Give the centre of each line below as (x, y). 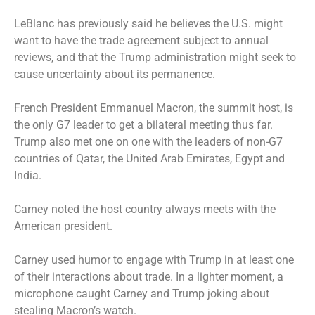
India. (28, 175)
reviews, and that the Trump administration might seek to (155, 57)
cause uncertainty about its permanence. (115, 74)
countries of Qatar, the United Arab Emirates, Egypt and (149, 158)
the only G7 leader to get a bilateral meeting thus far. (143, 124)
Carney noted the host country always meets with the (145, 209)
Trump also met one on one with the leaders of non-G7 (148, 141)
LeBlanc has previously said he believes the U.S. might (148, 23)
